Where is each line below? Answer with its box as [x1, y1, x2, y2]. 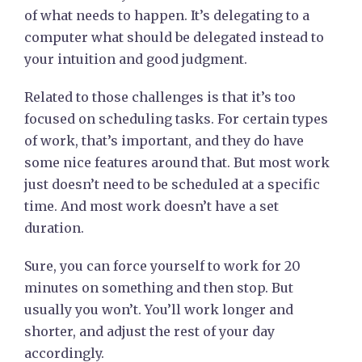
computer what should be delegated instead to [24, 29, 324, 45]
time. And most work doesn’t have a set [24, 198, 279, 214]
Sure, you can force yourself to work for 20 [24, 258, 301, 274]
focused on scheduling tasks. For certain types [24, 111, 328, 127]
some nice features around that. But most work [24, 154, 330, 170]
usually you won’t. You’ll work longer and [24, 301, 293, 318]
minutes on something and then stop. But [24, 280, 293, 296]
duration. [24, 220, 84, 236]
